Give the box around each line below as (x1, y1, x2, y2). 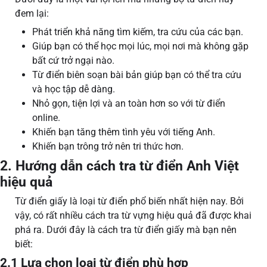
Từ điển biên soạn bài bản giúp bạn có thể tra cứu (32, 69, 241, 81)
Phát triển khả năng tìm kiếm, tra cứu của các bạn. (32, 26, 246, 38)
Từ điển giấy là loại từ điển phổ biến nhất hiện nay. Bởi (15, 195, 244, 207)
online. (32, 112, 63, 124)
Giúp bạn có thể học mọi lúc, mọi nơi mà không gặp (32, 41, 249, 52)
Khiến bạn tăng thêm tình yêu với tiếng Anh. (32, 126, 218, 138)
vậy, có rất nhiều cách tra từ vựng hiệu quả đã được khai (15, 210, 252, 222)
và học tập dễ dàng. (32, 83, 117, 95)
